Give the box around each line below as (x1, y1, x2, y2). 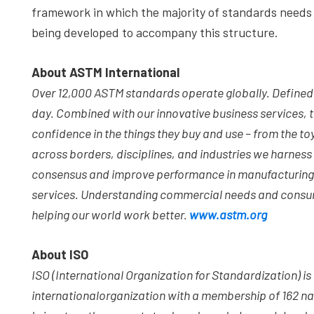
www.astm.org (189, 207, 267, 222)
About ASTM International (32, 64, 179, 80)
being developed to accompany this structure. (32, 25, 278, 40)
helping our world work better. (32, 207, 189, 222)
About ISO (32, 247, 88, 262)
